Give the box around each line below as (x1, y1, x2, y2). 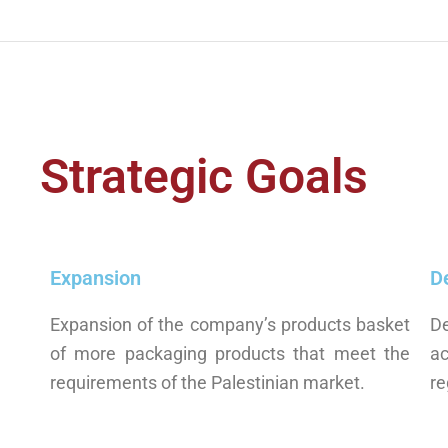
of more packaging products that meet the (50, 343, 410, 365)
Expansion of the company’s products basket (50, 314, 410, 336)
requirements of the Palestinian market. (50, 372, 365, 394)
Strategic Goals (40, 148, 368, 206)
